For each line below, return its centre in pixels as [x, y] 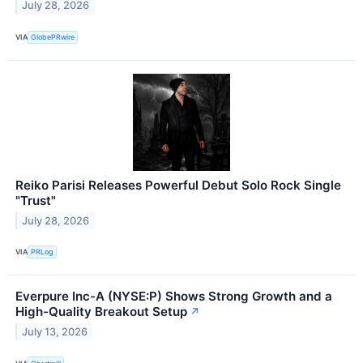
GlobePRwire [53, 37]
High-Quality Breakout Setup [101, 312]
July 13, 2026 [55, 331]
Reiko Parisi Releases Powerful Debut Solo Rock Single [178, 185]
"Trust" [36, 200]
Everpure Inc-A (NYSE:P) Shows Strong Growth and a [174, 296]
